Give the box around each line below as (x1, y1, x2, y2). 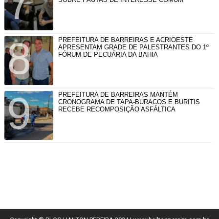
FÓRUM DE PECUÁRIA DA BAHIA (58, 50, 158, 58)
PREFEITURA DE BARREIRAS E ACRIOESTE (58, 36, 193, 44)
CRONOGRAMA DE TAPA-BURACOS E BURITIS (58, 98, 200, 106)
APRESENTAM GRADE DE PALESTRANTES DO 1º (58, 43, 209, 51)
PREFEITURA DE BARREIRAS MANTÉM (58, 90, 178, 98)
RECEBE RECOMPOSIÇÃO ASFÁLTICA (58, 105, 175, 113)
